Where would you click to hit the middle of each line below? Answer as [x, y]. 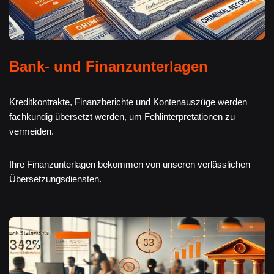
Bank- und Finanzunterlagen [109, 67]
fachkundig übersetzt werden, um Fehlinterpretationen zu [122, 117]
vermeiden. [31, 131]
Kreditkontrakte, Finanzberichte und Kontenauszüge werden [128, 102]
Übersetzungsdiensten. [55, 179]
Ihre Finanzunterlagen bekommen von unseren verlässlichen [130, 165]
